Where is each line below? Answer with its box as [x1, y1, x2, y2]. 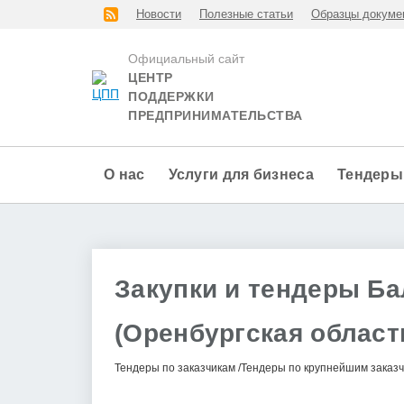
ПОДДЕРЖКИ [128, 90, 215, 104]
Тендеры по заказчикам [115, 361, 235, 374]
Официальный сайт [128, 51, 244, 66]
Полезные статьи [199, 8, 293, 21]
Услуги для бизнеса [168, 167, 314, 182]
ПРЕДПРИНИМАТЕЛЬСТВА [128, 109, 303, 123]
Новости [136, 8, 181, 21]
